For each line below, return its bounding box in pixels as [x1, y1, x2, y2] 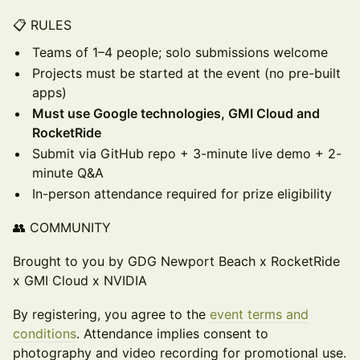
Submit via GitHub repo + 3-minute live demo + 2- [32, 145, 342, 162]
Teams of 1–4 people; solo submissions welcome [32, 44, 328, 60]
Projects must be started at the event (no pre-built [32, 65, 341, 81]
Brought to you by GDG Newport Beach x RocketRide [13, 253, 340, 269]
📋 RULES [13, 17, 72, 33]
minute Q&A [32, 165, 104, 181]
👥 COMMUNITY [13, 219, 111, 235]
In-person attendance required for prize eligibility [32, 186, 332, 202]
